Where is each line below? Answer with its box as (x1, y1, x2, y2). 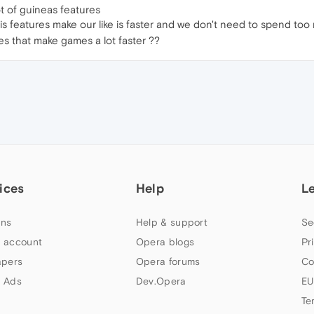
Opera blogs (135, 236, 195, 248)
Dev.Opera (135, 275, 186, 287)
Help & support (135, 217, 208, 228)
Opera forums (135, 256, 200, 268)
